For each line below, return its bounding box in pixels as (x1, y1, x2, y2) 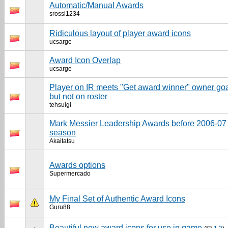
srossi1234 (49, 10, 80, 17)
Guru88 (49, 204, 70, 211)
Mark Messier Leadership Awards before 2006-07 (49, 119, 226, 128)
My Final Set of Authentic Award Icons (49, 194, 185, 203)
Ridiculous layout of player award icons (49, 29, 191, 38)
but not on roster (49, 92, 107, 101)
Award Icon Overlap (49, 56, 121, 65)
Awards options (49, 161, 105, 169)
